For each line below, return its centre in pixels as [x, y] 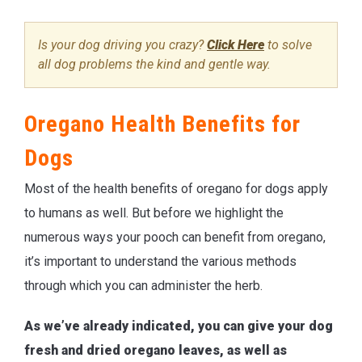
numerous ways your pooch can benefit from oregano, [175, 237]
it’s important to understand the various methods [160, 261]
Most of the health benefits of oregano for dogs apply [176, 188]
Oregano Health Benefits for [162, 124]
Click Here [236, 45]
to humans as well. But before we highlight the [154, 213]
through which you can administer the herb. [143, 285]
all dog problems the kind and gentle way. [154, 65]
